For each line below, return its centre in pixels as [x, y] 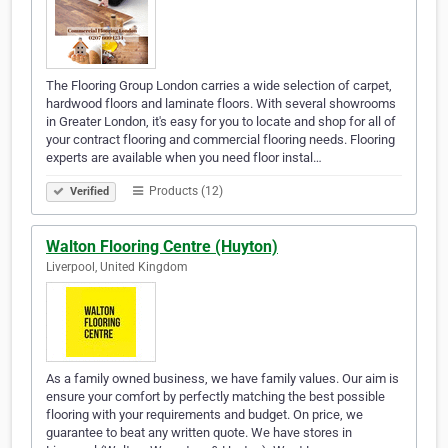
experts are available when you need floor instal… [184, 158]
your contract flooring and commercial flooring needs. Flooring [220, 140]
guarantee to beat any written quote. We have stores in [199, 433]
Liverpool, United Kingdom [117, 267]
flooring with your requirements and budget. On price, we [204, 415]
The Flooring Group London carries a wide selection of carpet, [219, 86]
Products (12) [184, 191]
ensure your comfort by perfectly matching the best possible [215, 397]
